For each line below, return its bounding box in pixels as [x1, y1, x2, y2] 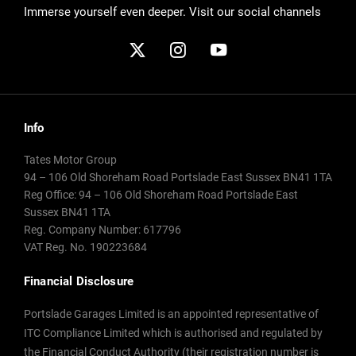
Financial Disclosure [24, 273, 133, 288]
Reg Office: [24, 188, 76, 201]
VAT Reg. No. [24, 240, 87, 253]
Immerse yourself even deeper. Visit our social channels [24, 4, 321, 19]
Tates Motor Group [24, 153, 117, 166]
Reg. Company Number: [24, 222, 141, 236]
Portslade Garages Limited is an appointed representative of [24, 307, 319, 320]
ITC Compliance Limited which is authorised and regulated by [24, 326, 323, 339]
